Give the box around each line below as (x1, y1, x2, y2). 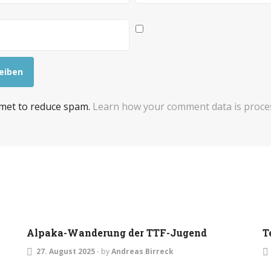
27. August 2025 (36, 246, 95, 256)
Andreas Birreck (111, 246, 174, 256)
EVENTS (48, 185, 80, 195)
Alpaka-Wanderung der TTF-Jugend (27, 226, 207, 239)
